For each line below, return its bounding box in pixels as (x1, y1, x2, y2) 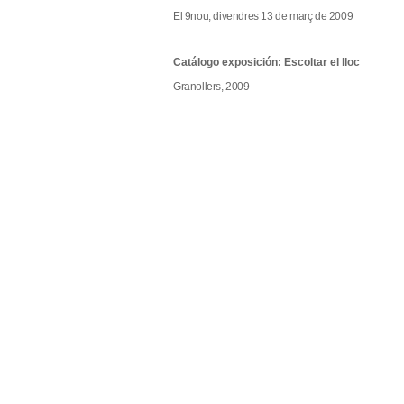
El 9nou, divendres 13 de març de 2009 (173, 9, 353, 23)
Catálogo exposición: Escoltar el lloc (173, 55, 360, 69)
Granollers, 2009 (173, 79, 250, 93)
